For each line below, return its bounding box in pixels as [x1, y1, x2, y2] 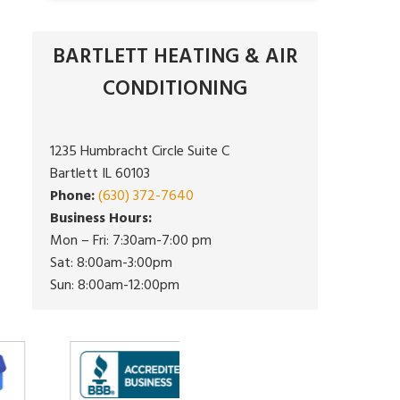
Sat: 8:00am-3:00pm [50, 251, 172, 274]
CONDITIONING [103, 71, 247, 105]
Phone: [50, 184, 95, 207]
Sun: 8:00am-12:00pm [50, 273, 179, 296]
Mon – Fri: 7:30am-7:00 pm [50, 229, 212, 252]
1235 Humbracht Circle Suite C [50, 139, 229, 162]
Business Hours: [50, 206, 152, 229]
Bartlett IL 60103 [50, 162, 150, 185]
